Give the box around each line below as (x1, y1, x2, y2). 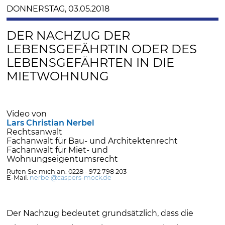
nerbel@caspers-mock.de (30, 173, 112, 181)
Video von (7, 108, 47, 119)
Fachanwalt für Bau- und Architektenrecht (7, 136, 178, 146)
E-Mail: (7, 173, 30, 181)
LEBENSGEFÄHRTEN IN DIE (7, 55, 175, 70)
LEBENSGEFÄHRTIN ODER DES (7, 42, 197, 57)
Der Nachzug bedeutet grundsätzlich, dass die (7, 208, 194, 218)
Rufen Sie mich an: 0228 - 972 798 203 (7, 167, 127, 175)
